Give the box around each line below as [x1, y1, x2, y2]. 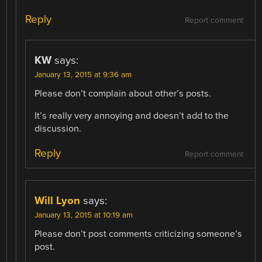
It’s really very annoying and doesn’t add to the [35, 110, 229, 122]
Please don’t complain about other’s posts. [35, 88, 212, 100]
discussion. [35, 123, 82, 135]
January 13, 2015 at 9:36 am [35, 70, 132, 80]
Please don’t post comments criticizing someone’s [35, 227, 243, 240]
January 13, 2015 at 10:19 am [35, 210, 133, 220]
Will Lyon [35, 194, 81, 207]
